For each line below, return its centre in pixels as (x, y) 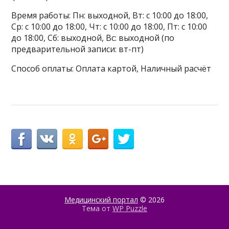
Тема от (97, 209)
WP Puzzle (130, 209)
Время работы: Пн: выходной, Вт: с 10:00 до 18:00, (110, 16)
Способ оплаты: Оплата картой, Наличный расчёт (111, 69)
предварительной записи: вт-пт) (78, 49)
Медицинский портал (101, 200)
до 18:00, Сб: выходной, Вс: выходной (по (93, 38)
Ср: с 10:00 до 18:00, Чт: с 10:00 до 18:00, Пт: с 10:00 (109, 27)
